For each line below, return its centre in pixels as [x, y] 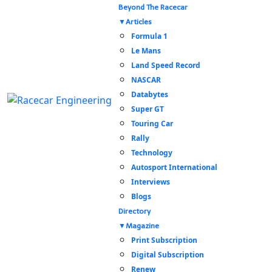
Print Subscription [164, 240]
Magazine [142, 226]
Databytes [150, 94]
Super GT [148, 109]
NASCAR [146, 80]
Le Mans [146, 51]
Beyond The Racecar [153, 7]
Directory [134, 211]
